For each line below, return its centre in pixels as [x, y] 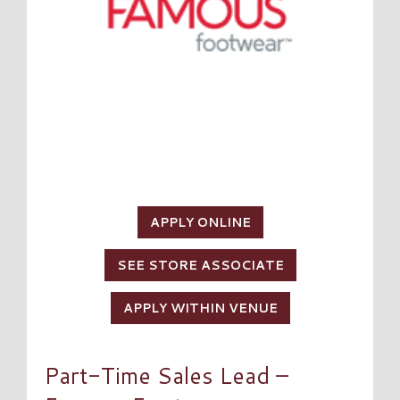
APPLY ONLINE [200, 222]
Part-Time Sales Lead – [167, 375]
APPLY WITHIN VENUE [200, 308]
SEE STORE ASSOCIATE [200, 265]
